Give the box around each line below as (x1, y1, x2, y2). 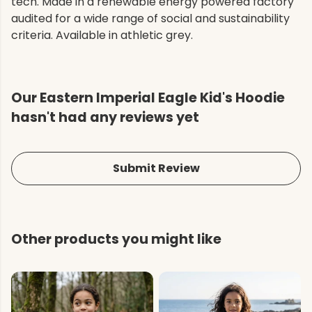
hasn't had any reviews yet (11, 108, 199, 127)
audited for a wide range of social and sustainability (11, 10, 290, 27)
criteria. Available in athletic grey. (11, 27, 193, 44)
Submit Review (112, 160, 200, 177)
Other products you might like (11, 230, 221, 249)
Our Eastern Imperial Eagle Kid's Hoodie (11, 88, 285, 108)
